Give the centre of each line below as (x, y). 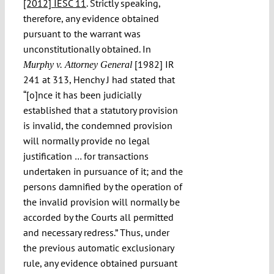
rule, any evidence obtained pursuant (100, 263)
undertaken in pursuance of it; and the (103, 172)
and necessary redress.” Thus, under (96, 233)
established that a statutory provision (100, 110)
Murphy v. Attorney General (77, 65)
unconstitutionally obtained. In (87, 49)
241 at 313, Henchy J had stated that (99, 80)
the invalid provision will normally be (101, 202)
